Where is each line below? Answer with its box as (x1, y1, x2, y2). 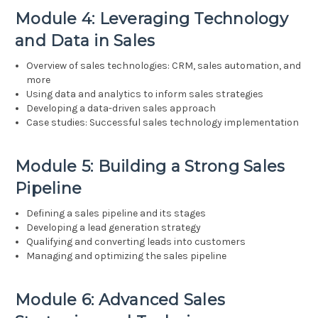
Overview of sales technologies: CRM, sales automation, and (26, 60, 302, 72)
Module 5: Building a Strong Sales (15, 157, 285, 177)
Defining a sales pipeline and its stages (26, 207, 207, 220)
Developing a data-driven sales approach (26, 102, 216, 115)
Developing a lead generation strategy (26, 221, 202, 234)
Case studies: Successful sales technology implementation (26, 116, 300, 129)
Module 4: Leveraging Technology (15, 9, 288, 29)
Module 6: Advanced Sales (15, 290, 225, 310)
